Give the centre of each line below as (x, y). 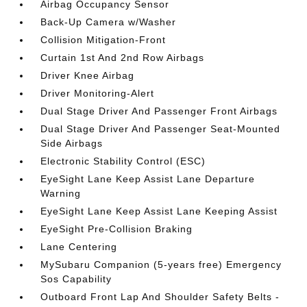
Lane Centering (79, 247)
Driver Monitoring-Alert (98, 93)
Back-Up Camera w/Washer (109, 22)
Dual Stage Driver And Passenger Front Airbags (159, 111)
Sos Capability (76, 279)
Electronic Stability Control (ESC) (123, 161)
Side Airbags (72, 143)
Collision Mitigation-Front (103, 40)
